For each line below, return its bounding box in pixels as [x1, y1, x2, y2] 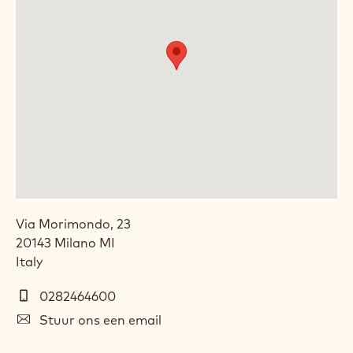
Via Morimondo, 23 [16, 216, 131, 232]
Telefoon [16, 288, 69, 305]
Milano [54, 235, 99, 251]
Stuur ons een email [39, 312, 162, 329]
